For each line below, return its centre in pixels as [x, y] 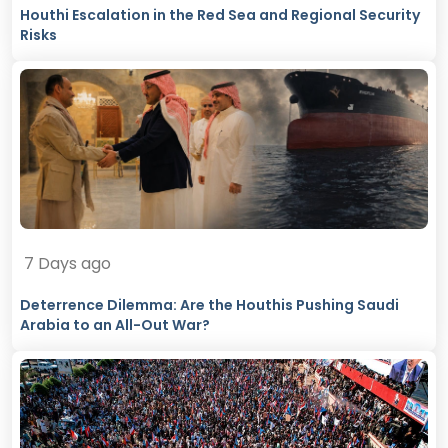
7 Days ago [67, 263]
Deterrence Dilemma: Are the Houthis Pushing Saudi [209, 304]
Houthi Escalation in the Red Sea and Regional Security [220, 14]
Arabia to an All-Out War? [115, 324]
